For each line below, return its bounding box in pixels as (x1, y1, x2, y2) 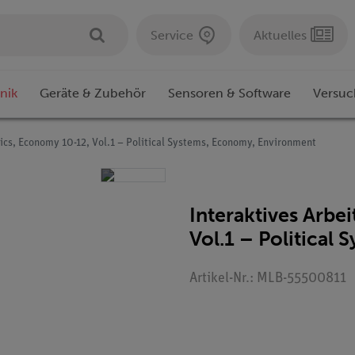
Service (151, 27, 193, 43)
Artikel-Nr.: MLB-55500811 (189, 271, 346, 287)
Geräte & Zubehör (40, 86, 146, 101)
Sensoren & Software (168, 86, 291, 101)
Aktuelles (254, 27, 307, 43)
